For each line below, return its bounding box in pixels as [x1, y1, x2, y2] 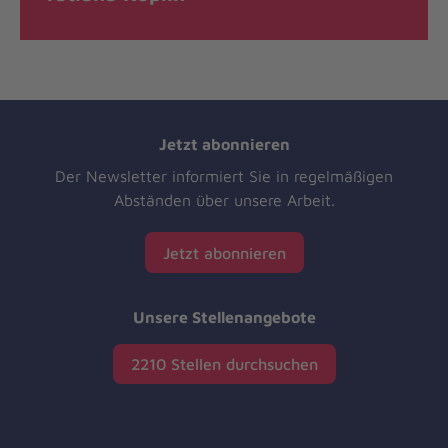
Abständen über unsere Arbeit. [113, 191, 335, 210]
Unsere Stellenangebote [132, 308, 316, 327]
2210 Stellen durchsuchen [130, 354, 318, 373]
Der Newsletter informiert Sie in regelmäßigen [55, 167, 393, 186]
